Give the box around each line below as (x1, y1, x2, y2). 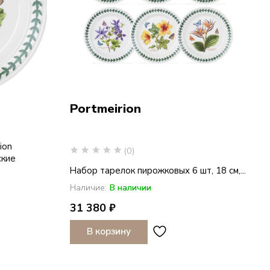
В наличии (108, 181, 151, 194)
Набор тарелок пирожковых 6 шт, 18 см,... (69, 165, 246, 177)
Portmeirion (69, 99, 141, 117)
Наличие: (69, 181, 107, 194)
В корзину (86, 225, 131, 238)
